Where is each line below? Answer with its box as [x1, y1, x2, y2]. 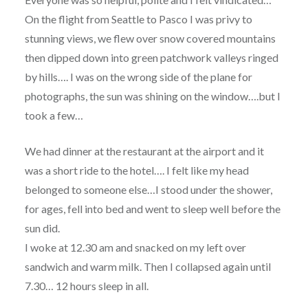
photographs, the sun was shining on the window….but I [24, 89, 280, 103]
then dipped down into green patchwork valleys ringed [24, 51, 278, 65]
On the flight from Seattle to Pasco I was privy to [24, 12, 252, 26]
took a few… [24, 109, 83, 122]
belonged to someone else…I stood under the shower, [24, 183, 272, 197]
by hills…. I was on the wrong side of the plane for [24, 70, 252, 84]
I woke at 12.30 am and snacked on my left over [24, 241, 246, 254]
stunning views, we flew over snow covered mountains [24, 32, 276, 45]
